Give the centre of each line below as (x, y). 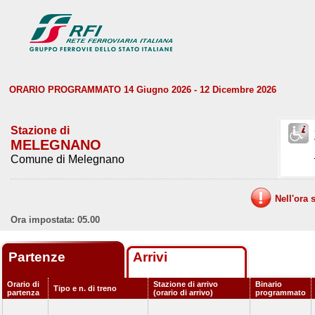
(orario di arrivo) (183, 292)
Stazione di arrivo (186, 284)
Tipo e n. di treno (85, 288)
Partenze (39, 257)
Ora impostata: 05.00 (55, 220)
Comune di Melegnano (67, 159)
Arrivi (150, 257)
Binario (269, 284)
